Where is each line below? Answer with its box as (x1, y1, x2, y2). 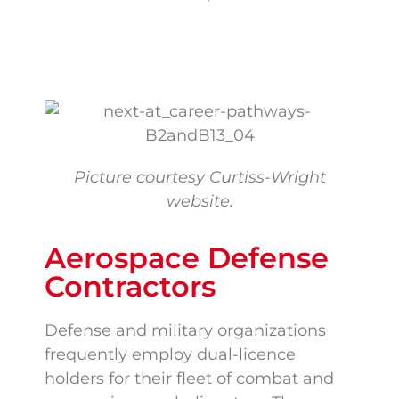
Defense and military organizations (45, 321, 326, 341)
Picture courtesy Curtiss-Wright (73, 167, 326, 187)
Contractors (45, 269, 216, 305)
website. (166, 191, 233, 211)
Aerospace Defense (45, 240, 329, 276)
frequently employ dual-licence (45, 345, 296, 365)
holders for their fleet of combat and (45, 369, 334, 389)
